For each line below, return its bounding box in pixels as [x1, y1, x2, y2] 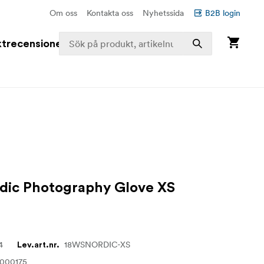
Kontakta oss [87, 8, 133, 18]
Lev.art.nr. [17, 241, 60, 250]
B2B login [205, 8, 240, 18]
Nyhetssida [143, 8, 184, 18]
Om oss [49, 8, 77, 18]
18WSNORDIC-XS [64, 239, 131, 250]
